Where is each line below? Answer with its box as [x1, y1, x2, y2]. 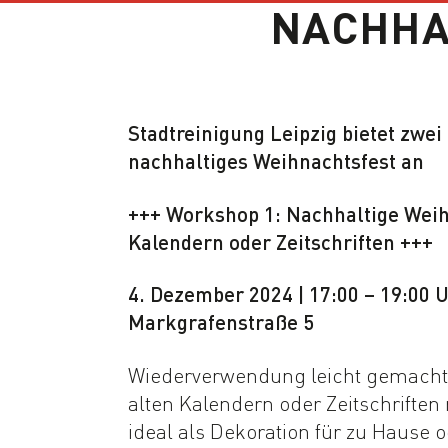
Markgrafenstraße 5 [127, 309, 314, 336]
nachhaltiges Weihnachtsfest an [127, 148, 424, 175]
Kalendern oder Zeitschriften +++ [127, 228, 433, 255]
